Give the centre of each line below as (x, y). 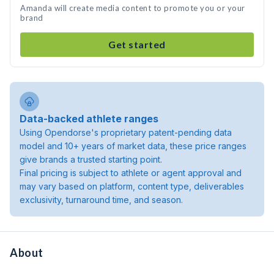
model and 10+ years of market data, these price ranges (133, 146)
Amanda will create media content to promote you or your (133, 8)
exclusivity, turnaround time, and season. (101, 200)
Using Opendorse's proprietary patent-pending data (126, 132)
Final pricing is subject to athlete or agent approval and (131, 173)
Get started (137, 44)
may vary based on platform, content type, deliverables (132, 186)
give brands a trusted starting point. (91, 159)
